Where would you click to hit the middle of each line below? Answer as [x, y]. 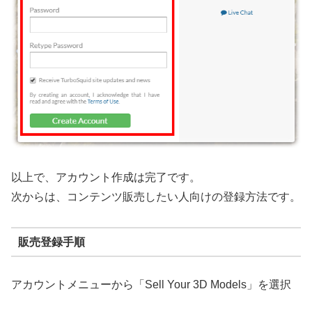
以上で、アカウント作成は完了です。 [106, 178]
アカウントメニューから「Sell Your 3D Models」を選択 [151, 285]
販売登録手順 [51, 242]
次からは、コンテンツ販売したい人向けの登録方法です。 [156, 197]
